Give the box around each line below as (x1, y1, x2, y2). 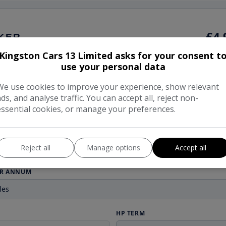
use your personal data (61, 61, 165, 73)
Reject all (20, 143, 50, 152)
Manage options (86, 143, 140, 152)
